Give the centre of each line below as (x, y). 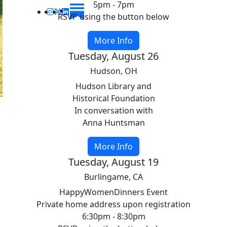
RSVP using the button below (113, 17)
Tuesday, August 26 (113, 56)
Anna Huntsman (113, 123)
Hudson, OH (113, 71)
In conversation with (113, 110)
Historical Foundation (113, 98)
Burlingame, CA (113, 177)
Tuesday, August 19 (113, 162)
